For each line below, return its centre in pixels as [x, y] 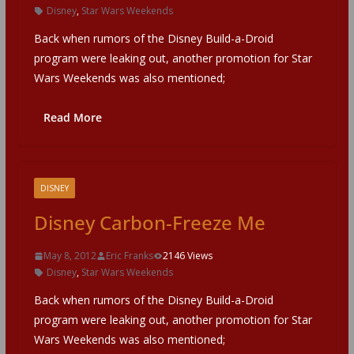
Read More [72, 118]
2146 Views [187, 256]
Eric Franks [129, 256]
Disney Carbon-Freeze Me [149, 223]
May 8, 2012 [70, 256]
